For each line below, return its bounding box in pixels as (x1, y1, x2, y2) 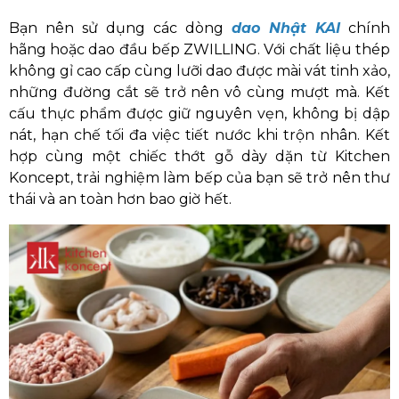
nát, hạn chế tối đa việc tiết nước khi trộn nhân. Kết (9, 126, 390, 143)
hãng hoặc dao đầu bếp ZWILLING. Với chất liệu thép (9, 41, 390, 58)
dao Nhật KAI (232, 20, 340, 37)
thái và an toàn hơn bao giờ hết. (9, 191, 232, 208)
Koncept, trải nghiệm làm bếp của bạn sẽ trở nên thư (9, 169, 390, 186)
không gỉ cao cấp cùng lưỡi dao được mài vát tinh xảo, (9, 62, 390, 79)
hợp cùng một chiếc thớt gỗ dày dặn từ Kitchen (9, 148, 390, 165)
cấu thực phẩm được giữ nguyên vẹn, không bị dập (9, 105, 390, 122)
